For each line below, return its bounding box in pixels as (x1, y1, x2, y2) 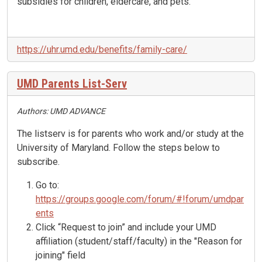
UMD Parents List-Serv (17, 77, 127, 91)
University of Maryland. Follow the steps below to (17, 142, 220, 154)
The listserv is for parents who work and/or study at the (17, 128, 244, 140)
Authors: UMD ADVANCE (17, 106, 105, 116)
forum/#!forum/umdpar (148, 194, 244, 205)
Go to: (36, 180, 59, 191)
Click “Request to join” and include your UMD (36, 222, 216, 233)
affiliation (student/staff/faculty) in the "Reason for (36, 236, 242, 247)
